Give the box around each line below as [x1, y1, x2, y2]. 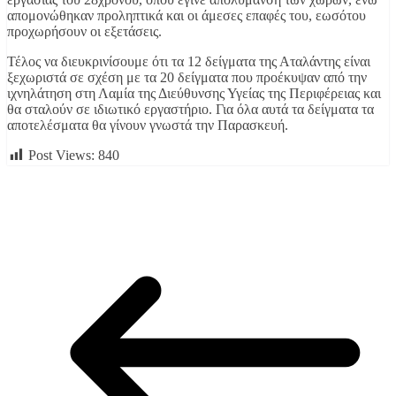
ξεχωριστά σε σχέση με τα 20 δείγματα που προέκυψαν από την [7, 69, 367, 85]
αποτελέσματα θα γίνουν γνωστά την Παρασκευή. [7, 117, 288, 133]
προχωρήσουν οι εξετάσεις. [7, 23, 162, 39]
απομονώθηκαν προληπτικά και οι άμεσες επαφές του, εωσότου [7, 7, 366, 23]
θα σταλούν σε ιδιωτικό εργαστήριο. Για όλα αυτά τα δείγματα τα [7, 101, 374, 117]
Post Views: [28, 147, 95, 163]
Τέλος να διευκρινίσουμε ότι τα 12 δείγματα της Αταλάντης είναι [7, 53, 370, 69]
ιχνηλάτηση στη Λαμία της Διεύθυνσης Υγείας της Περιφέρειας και [7, 85, 381, 101]
